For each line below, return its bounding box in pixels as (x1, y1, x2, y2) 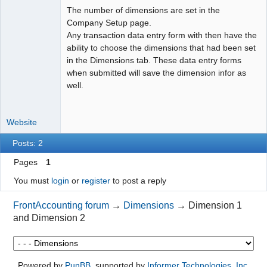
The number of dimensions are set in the (67, 5, 220, 15)
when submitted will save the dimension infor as (67, 68, 246, 78)
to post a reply (110, 176, 166, 186)
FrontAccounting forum (13, 200, 110, 210)
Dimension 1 (188, 200, 243, 210)
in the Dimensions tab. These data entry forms (67, 55, 241, 66)
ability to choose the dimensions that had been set (67, 43, 256, 53)
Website (7, 117, 37, 128)
